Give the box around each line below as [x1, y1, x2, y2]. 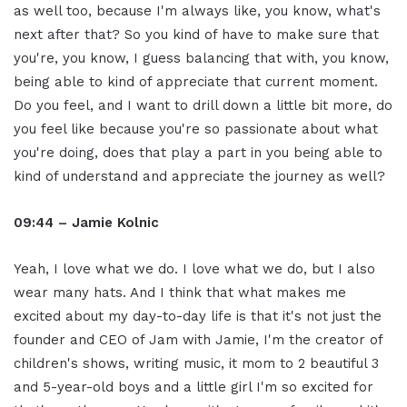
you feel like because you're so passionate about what [14, 121, 378, 138]
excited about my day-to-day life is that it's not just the [14, 308, 382, 325]
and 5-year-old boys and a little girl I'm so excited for [14, 379, 373, 396]
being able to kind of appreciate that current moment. [14, 74, 378, 91]
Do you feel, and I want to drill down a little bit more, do [14, 97, 392, 114]
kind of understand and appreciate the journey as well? [14, 168, 385, 185]
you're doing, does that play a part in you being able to [14, 144, 382, 162]
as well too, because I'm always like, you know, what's [14, 3, 381, 20]
